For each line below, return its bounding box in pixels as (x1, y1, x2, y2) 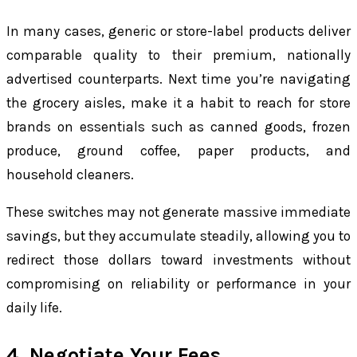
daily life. (6, 300, 62, 316)
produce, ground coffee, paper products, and (6, 143, 351, 159)
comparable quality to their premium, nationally (6, 47, 351, 64)
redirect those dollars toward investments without (6, 252, 351, 269)
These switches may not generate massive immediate (6, 204, 351, 221)
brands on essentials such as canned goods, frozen (6, 119, 351, 135)
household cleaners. (6, 167, 134, 183)
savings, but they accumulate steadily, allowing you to (6, 228, 351, 245)
